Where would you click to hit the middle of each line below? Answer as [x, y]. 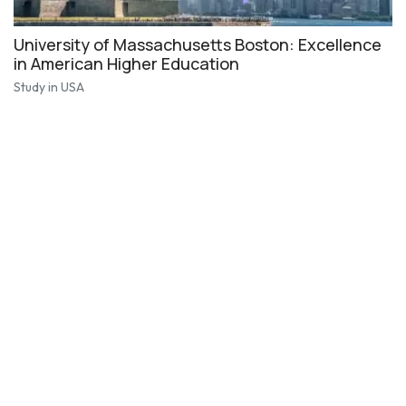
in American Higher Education [126, 63]
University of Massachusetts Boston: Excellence [198, 44]
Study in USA [49, 87]
